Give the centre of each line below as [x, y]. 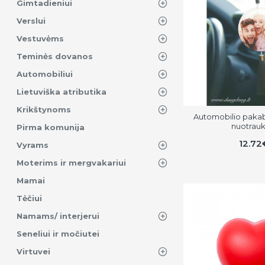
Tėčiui [29, 198]
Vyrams [33, 145]
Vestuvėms [40, 38]
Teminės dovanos [55, 56]
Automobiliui [45, 74]
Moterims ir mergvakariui [71, 163]
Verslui [31, 21]
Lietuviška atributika [62, 92]
